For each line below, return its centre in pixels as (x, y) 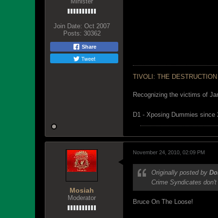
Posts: (72, 33)
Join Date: (68, 26)
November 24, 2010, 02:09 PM (169, 152)
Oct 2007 (97, 26)
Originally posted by (180, 173)
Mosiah (82, 190)
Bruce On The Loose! (163, 202)
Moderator (82, 198)
